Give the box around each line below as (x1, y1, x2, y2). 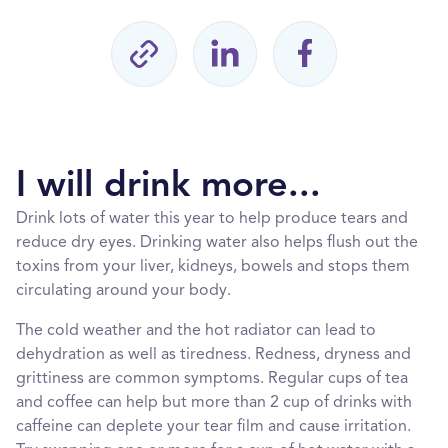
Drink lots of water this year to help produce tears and (16, 211, 408, 227)
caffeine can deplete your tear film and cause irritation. (16, 419, 411, 435)
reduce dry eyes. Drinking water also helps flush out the (16, 235, 418, 251)
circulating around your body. (16, 283, 231, 299)
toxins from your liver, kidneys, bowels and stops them (16, 259, 410, 275)
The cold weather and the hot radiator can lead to (16, 323, 376, 339)
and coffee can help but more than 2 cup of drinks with (16, 395, 412, 411)
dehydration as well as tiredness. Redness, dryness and (16, 347, 411, 363)
